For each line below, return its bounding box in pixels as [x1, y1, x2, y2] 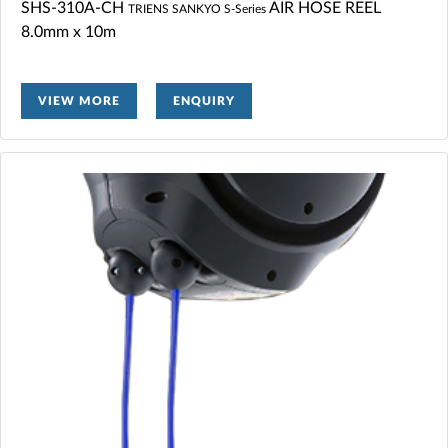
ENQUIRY [173, 94, 235, 107]
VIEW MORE [38, 94, 120, 107]
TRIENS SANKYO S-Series [128, 2, 269, 15]
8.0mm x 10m [21, 23, 116, 40]
